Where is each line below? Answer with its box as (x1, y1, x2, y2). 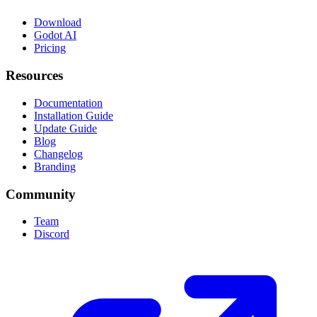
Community (6, 186, 76, 202)
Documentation (34, 96, 103, 109)
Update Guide (34, 122, 97, 134)
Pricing (34, 42, 66, 54)
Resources (6, 68, 63, 83)
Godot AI (34, 29, 76, 42)
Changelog (34, 147, 83, 160)
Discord (34, 228, 69, 241)
